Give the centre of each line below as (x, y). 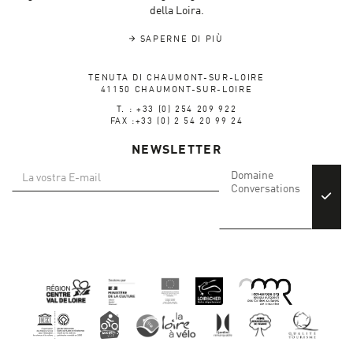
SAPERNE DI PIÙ (180, 40)
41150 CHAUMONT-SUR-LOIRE (176, 91)
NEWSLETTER (176, 151)
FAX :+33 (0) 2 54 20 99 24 (176, 122)
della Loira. (176, 11)
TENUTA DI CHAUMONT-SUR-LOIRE (176, 79)
